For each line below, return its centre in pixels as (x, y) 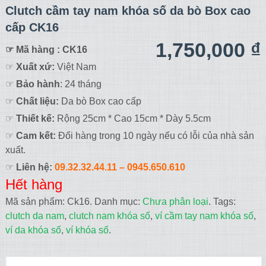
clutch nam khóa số (109, 216)
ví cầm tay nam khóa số (204, 216)
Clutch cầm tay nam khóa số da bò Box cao (128, 10)
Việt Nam (76, 66)
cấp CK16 (32, 27)
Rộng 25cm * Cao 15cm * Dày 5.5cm (132, 118)
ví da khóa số (33, 230)
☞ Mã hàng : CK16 (46, 49)
